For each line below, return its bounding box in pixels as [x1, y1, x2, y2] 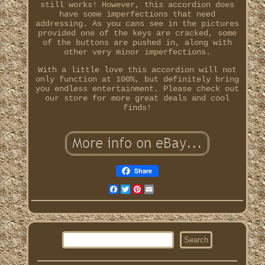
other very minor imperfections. [63, 47, 211, 57]
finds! [122, 103, 151, 113]
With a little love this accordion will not [37, 65, 237, 75]
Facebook [118, 185, 156, 195]
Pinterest [141, 185, 185, 195]
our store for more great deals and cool [44, 93, 230, 104]
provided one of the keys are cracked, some [37, 28, 237, 38]
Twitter [130, 185, 163, 195]
